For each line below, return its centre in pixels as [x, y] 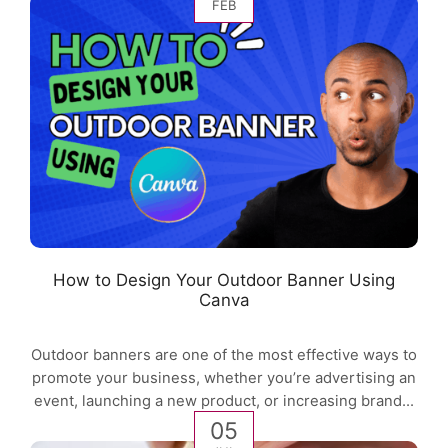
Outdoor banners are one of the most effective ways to [224, 354]
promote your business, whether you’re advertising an [224, 377]
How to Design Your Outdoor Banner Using [224, 280]
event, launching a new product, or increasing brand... [224, 400]
